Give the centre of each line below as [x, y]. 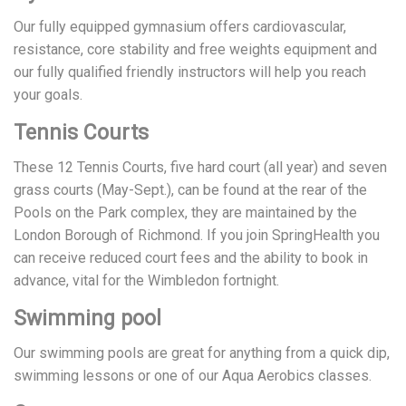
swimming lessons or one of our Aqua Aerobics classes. [193, 375]
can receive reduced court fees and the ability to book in [191, 257]
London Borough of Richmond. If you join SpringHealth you [197, 235]
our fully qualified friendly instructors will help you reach [190, 72]
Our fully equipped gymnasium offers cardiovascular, [180, 26]
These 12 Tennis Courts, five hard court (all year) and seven [200, 167]
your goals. [48, 94]
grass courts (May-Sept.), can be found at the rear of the [190, 189]
